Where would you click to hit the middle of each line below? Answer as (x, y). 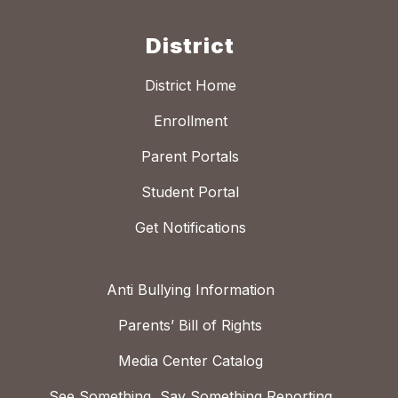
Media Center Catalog (190, 360)
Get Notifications (190, 227)
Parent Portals (190, 156)
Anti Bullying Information (190, 289)
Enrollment (190, 120)
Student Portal (190, 191)
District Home (190, 85)
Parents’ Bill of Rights (190, 325)
